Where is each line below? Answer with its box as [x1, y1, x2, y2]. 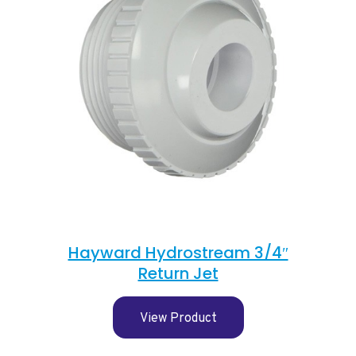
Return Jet [137, 262, 219, 285]
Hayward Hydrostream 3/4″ [68, 242, 288, 265]
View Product [139, 311, 217, 327]
